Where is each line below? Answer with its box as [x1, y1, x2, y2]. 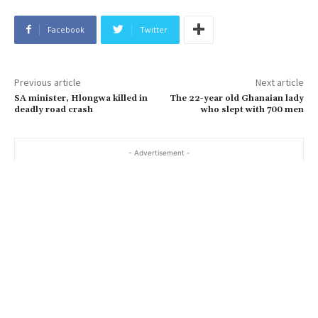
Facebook [48, 23, 84, 35]
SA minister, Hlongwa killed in [14, 92, 148, 104]
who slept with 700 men [200, 104, 304, 115]
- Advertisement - [128, 148, 190, 157]
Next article [255, 75, 304, 89]
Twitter [140, 23, 168, 35]
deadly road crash [14, 104, 93, 115]
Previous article [14, 75, 81, 89]
